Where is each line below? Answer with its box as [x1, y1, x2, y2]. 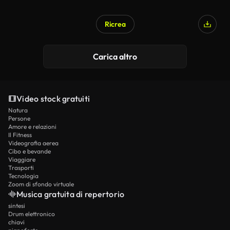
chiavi [8, 218, 25, 226]
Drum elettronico [8, 210, 55, 218]
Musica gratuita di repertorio [16, 189, 125, 199]
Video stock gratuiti [16, 93, 90, 104]
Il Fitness [8, 131, 32, 139]
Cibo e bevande [8, 147, 51, 155]
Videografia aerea [8, 139, 59, 147]
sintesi [8, 202, 25, 209]
